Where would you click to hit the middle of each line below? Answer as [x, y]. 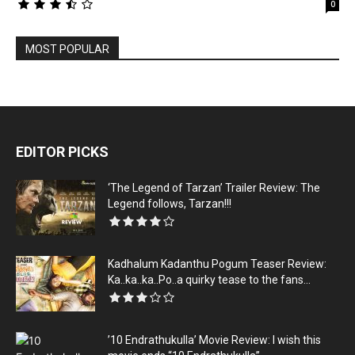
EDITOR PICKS [62, 152]
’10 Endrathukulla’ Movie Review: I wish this [214, 340]
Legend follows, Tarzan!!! [170, 204]
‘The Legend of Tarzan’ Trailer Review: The [214, 188]
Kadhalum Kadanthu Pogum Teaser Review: [217, 264]
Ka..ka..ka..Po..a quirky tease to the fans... [209, 280]
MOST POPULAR [67, 50]
